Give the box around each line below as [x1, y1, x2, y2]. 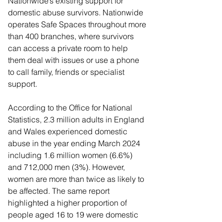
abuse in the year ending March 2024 [8, 138, 142, 149]
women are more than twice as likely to [8, 174, 146, 184]
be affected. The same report [8, 186, 111, 196]
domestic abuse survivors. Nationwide [8, 7, 145, 18]
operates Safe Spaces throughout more [8, 19, 148, 30]
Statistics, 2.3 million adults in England [8, 114, 146, 125]
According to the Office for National [8, 103, 134, 113]
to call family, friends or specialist [8, 67, 126, 77]
